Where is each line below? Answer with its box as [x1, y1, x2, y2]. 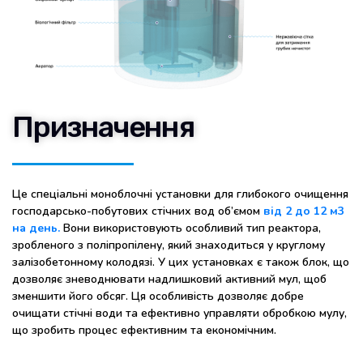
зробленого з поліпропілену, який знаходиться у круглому [12, 237, 325, 253]
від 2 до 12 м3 [263, 203, 344, 219]
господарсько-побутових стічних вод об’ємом [12, 203, 263, 219]
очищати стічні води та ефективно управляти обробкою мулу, [12, 305, 347, 321]
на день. [12, 220, 60, 236]
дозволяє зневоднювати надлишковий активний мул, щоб [12, 271, 327, 287]
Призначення [12, 109, 194, 145]
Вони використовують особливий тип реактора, [60, 220, 321, 236]
